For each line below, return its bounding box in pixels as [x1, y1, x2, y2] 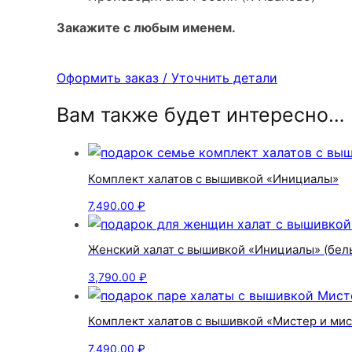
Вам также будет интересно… [57, 103, 345, 127]
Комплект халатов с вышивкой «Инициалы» [88, 170, 339, 186]
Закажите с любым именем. [57, 19, 236, 35]
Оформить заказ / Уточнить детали [57, 69, 277, 86]
